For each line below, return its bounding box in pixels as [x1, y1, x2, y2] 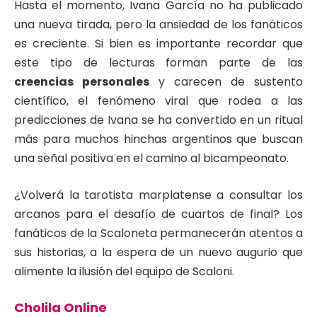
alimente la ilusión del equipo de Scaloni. [14, 263, 234, 279]
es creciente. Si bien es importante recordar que [14, 35, 303, 52]
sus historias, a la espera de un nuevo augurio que [14, 243, 303, 260]
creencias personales [14, 74, 149, 91]
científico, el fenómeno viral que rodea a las [14, 93, 303, 110]
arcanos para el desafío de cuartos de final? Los [14, 205, 303, 222]
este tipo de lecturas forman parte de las [14, 54, 303, 71]
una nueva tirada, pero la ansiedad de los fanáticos [14, 16, 303, 33]
